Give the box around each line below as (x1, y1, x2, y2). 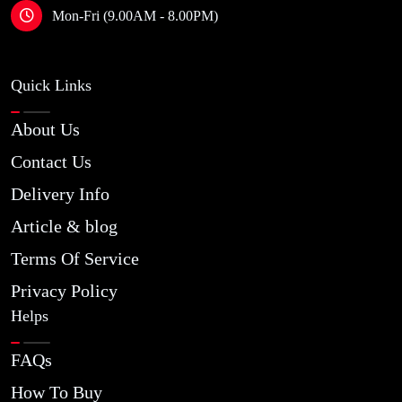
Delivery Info (11, 184, 109, 204)
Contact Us (11, 152, 92, 171)
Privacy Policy (11, 281, 118, 301)
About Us (11, 119, 80, 139)
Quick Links (11, 76, 92, 94)
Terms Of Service (11, 249, 139, 268)
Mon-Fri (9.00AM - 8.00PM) (52, 7, 218, 23)
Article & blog (11, 216, 118, 236)
